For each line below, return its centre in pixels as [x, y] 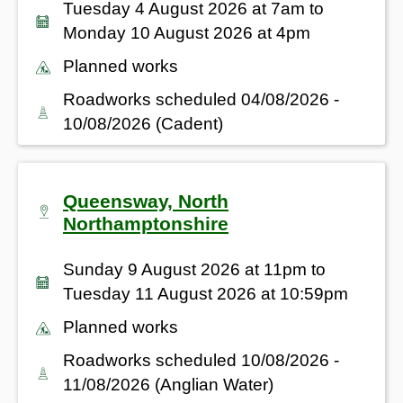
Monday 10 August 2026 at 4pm [187, 32]
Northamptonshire [146, 223]
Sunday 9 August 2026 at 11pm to [194, 269]
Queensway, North [146, 201]
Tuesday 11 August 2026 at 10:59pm [206, 293]
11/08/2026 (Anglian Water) [168, 384]
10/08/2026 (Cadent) [143, 123]
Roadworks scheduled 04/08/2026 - [201, 99]
